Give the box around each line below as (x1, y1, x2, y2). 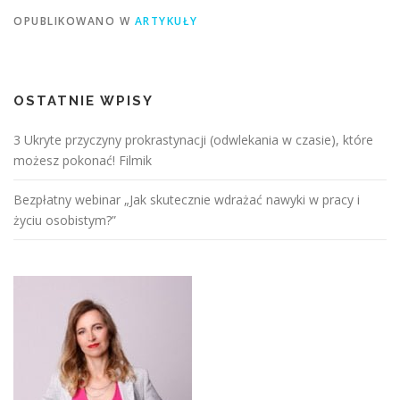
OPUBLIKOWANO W (13, 13, 135, 29)
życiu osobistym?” (13, 212, 116, 229)
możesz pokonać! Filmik (13, 152, 152, 170)
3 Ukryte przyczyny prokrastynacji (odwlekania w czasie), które (13, 131, 373, 149)
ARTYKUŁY (134, 13, 198, 29)
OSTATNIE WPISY (13, 93, 154, 110)
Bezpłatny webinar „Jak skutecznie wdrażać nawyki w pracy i (13, 191, 360, 209)
